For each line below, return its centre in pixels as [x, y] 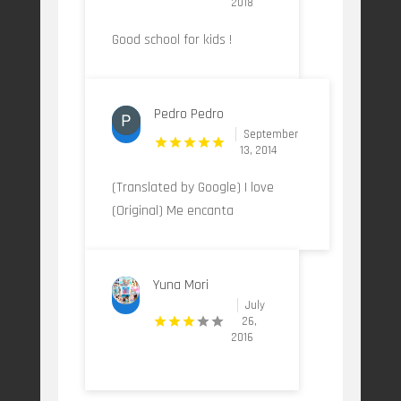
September [270, 135]
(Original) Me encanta [172, 211]
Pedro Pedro [189, 115]
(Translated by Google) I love [192, 188]
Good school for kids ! [171, 40]
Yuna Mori [180, 286]
